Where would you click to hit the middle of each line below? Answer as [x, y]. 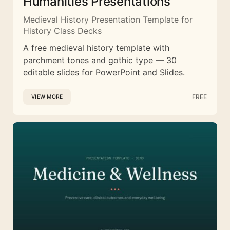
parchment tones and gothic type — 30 [100, 60]
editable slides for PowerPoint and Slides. [104, 73]
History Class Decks [62, 31]
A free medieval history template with [96, 48]
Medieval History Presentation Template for [108, 20]
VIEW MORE [47, 97]
